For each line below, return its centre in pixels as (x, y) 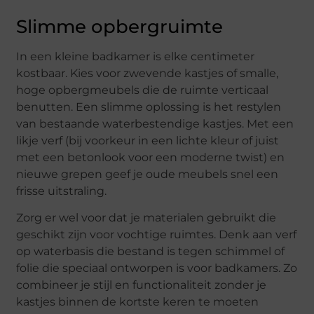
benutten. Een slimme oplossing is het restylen (149, 107)
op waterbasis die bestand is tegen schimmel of (151, 252)
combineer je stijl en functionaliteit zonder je (142, 285)
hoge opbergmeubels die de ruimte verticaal (143, 90)
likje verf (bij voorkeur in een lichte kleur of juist (148, 140)
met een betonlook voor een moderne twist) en (151, 157)
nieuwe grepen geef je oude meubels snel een (148, 174)
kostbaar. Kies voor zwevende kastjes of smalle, (148, 73)
